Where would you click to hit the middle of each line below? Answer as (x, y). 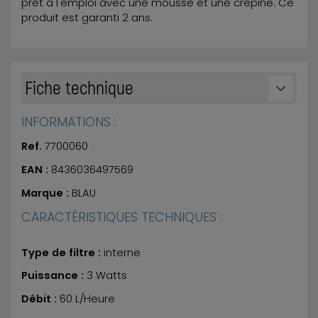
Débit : (40, 299)
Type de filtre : (62, 252)
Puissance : (54, 276)
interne (122, 252)
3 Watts (107, 276)
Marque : (46, 193)
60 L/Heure (87, 299)
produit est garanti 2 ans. (87, 18)
